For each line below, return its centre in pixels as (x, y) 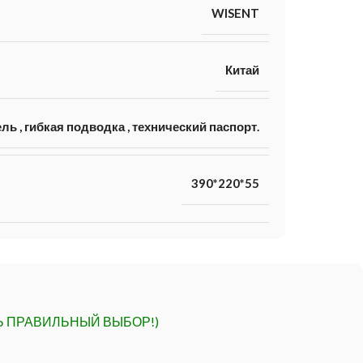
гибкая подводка (74, 126)
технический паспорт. (195, 126)
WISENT (235, 13)
